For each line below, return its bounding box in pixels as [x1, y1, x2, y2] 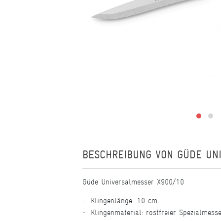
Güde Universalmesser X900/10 [82, 177, 184, 186]
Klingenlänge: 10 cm [91, 196, 157, 205]
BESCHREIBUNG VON [82, 148, 177, 161]
